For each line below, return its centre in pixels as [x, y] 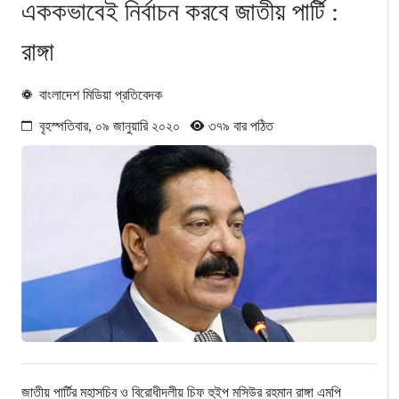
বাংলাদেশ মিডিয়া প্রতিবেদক [101, 95]
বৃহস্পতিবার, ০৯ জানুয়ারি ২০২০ [115, 126]
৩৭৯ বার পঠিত [239, 126]
